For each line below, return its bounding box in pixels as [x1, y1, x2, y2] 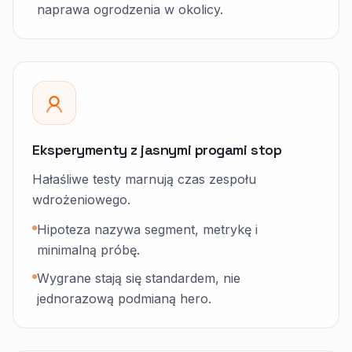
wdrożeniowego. [32, 192, 130, 207]
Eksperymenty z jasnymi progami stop [32, 141, 282, 159]
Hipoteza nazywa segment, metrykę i [37, 222, 258, 237]
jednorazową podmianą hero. [37, 291, 211, 306]
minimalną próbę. [37, 242, 140, 258]
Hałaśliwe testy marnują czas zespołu [32, 171, 256, 187]
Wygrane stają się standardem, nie [37, 270, 240, 286]
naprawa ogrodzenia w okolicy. [37, 2, 223, 17]
